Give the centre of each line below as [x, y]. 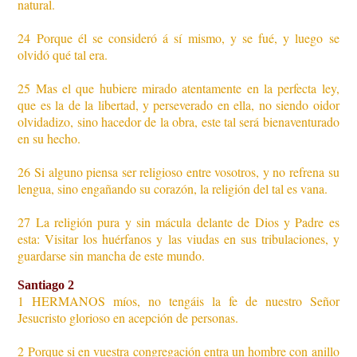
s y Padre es [306, 222]
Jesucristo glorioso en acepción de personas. [128, 318]
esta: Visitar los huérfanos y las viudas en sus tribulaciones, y [178, 239]
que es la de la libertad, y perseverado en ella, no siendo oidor [178, 105]
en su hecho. [49, 139]
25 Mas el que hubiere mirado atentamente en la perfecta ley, [178, 88]
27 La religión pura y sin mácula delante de [136, 222]
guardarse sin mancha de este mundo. [112, 256]
